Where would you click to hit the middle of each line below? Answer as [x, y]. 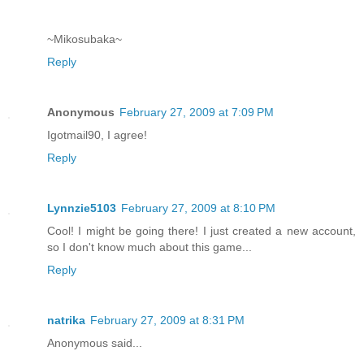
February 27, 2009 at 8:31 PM [167, 320]
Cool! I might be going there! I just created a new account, [201, 230]
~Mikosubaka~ [84, 39]
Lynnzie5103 [82, 208]
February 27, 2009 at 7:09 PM [197, 112]
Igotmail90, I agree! [97, 134]
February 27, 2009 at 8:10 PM [198, 208]
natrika [66, 320]
